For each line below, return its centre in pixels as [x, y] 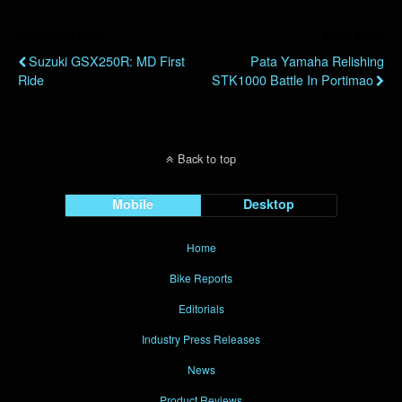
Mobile [133, 203]
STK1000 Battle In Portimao [293, 79]
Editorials [201, 308]
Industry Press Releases [201, 338]
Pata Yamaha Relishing [317, 60]
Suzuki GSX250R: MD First [107, 60]
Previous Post [62, 35]
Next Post [354, 35]
